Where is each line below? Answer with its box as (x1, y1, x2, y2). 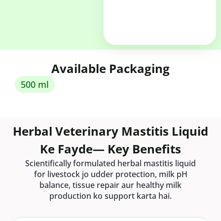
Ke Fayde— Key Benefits (40, 141, 181, 157)
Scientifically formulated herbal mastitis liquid (25, 158, 196, 169)
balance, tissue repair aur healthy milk (39, 180, 182, 191)
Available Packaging (51, 60, 170, 77)
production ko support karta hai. (49, 190, 172, 202)
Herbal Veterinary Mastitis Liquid (13, 123, 208, 140)
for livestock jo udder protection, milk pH (34, 169, 187, 180)
